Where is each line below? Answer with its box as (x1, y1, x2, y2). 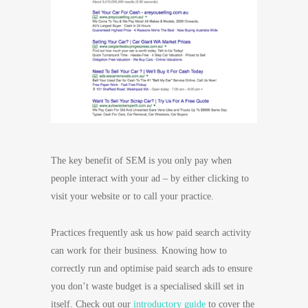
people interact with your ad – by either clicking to (51, 173, 249, 184)
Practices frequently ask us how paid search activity (51, 228, 251, 239)
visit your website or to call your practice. (51, 191, 214, 202)
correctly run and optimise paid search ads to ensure (51, 263, 252, 274)
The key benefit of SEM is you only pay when (51, 155, 232, 166)
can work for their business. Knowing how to (51, 245, 227, 256)
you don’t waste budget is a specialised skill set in (51, 281, 244, 292)
